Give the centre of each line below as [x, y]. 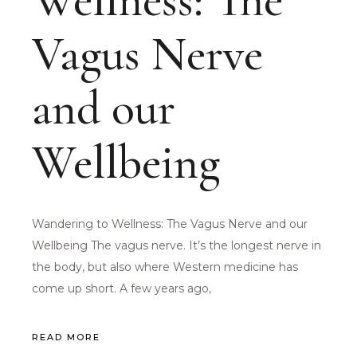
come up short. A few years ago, [122, 289]
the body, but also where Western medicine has [165, 267]
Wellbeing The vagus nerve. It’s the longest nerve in [177, 246]
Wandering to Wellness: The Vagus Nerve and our [170, 224]
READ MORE [67, 337]
